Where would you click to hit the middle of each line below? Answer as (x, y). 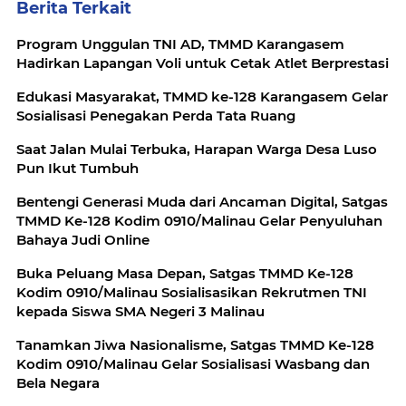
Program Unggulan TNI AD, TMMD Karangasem (180, 44)
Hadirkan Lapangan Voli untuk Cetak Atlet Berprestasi (203, 63)
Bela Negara (58, 383)
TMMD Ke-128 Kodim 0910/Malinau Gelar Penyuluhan (199, 221)
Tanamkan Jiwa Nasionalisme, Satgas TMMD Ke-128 (195, 345)
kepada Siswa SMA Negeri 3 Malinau (140, 311)
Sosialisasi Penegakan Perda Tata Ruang (156, 116)
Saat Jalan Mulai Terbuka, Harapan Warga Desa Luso (197, 149)
